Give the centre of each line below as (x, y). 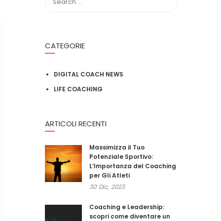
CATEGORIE (65, 46)
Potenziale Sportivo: (121, 157)
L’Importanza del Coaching (133, 166)
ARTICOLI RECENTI (76, 124)
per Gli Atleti (110, 175)
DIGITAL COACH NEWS (89, 74)
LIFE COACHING (78, 89)
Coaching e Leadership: (127, 207)
